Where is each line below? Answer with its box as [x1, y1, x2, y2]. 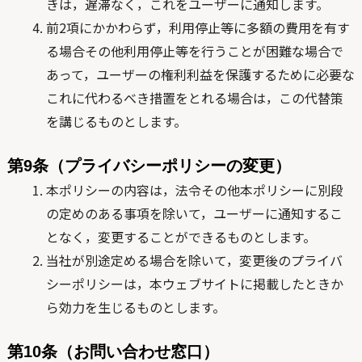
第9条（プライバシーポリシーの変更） [6, 157, 291, 175]
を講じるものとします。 [45, 112, 187, 131]
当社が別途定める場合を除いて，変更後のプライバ [45, 250, 343, 270]
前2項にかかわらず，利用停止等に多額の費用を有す [45, 18, 350, 37]
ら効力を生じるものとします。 [45, 297, 225, 317]
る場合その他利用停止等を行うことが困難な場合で [45, 41, 343, 61]
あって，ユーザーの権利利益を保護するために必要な [45, 65, 355, 84]
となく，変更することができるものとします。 [45, 227, 316, 246]
